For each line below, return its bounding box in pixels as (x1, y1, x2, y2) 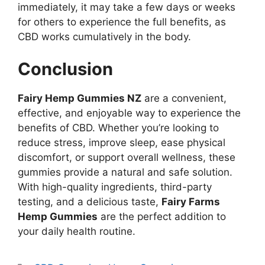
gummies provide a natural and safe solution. (18, 166, 232, 179)
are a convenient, (141, 92, 227, 105)
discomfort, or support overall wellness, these (18, 151, 235, 164)
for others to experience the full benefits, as (18, 15, 226, 28)
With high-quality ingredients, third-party (18, 181, 212, 193)
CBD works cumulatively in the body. (18, 30, 191, 43)
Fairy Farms (161, 196, 220, 208)
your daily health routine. (18, 225, 135, 238)
